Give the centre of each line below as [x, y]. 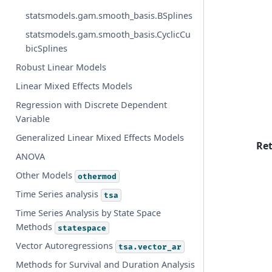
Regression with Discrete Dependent [92, 105]
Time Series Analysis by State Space [89, 213]
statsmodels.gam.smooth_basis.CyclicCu [108, 35]
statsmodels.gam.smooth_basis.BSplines [109, 16]
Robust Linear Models [61, 67]
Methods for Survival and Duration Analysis [106, 265]
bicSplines [47, 49]
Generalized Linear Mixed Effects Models [100, 138]
